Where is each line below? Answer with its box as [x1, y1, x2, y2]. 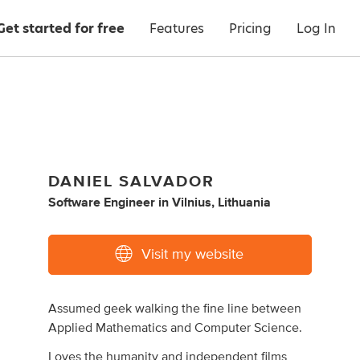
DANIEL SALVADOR [48, 174, 215, 190]
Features [149, 19, 204, 38]
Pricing [229, 19, 272, 38]
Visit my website [141, 247, 244, 263]
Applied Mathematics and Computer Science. [48, 321, 303, 335]
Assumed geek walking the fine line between [48, 302, 302, 316]
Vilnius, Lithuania [172, 196, 272, 210]
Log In [297, 19, 336, 38]
